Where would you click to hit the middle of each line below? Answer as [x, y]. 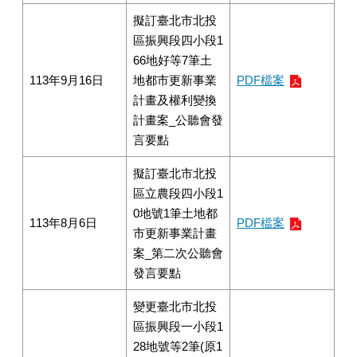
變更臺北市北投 [175, 306]
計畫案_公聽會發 [178, 120]
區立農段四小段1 [178, 193]
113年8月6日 [63, 223]
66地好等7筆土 [173, 60]
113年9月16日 [67, 80]
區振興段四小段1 [178, 40]
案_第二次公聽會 [178, 253]
